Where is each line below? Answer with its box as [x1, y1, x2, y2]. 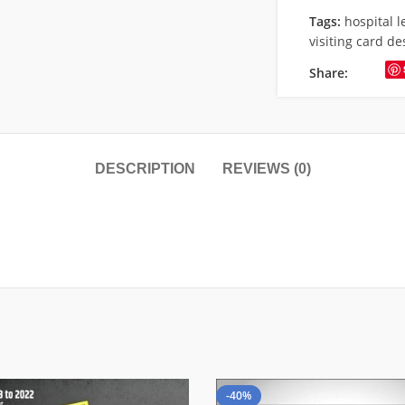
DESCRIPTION [94, 161, 195, 176]
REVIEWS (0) [221, 161, 311, 176]
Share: [308, 64, 348, 81]
